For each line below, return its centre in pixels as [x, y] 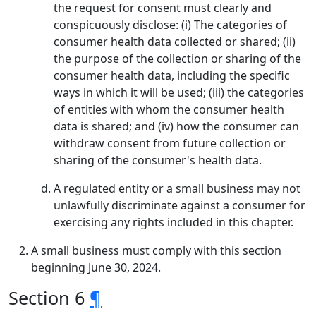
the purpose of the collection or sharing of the [177, 59]
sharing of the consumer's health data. [158, 160]
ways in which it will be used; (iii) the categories [179, 92]
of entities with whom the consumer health [169, 109]
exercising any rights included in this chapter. [174, 222]
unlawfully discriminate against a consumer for [180, 205]
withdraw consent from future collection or [170, 143]
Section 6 [49, 298]
